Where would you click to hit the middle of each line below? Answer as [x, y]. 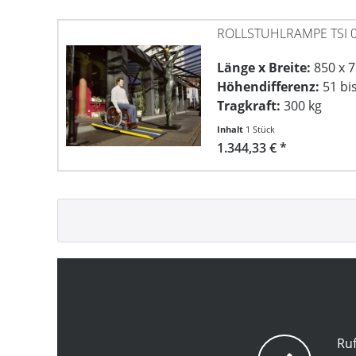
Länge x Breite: [264, 68]
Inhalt [232, 130]
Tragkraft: [249, 106]
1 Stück [261, 130]
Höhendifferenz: [269, 87]
